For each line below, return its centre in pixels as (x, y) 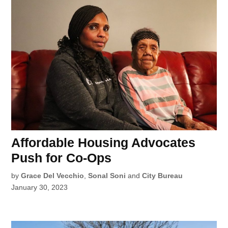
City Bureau (163, 176)
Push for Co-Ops (62, 158)
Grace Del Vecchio (53, 176)
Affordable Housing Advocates (104, 143)
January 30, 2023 (40, 188)
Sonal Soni (107, 176)
